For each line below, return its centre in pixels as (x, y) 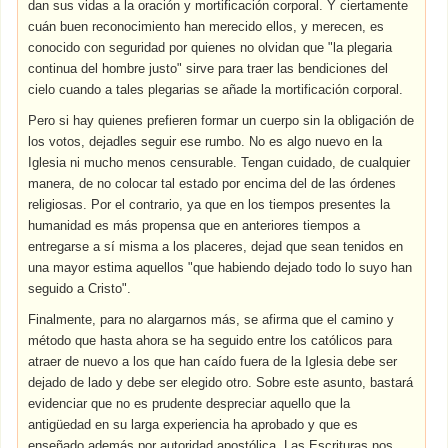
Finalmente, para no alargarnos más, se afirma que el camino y (211, 319)
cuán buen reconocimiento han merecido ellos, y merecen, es (206, 26)
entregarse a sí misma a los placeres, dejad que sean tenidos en (216, 246)
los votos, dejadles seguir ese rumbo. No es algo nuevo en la (205, 141)
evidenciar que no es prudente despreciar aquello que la (189, 403)
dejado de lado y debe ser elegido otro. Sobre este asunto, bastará (221, 382)
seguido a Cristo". (80, 288)
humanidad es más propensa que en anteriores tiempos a (194, 225)
